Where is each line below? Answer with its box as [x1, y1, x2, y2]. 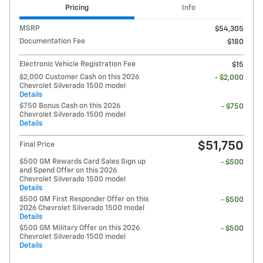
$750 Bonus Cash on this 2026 [19, 102, 120, 110]
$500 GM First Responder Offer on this [19, 195, 149, 204]
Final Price [19, 141, 55, 149]
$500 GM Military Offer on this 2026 [19, 224, 140, 232]
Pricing [65, 4, 89, 12]
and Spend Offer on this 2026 [19, 167, 117, 175]
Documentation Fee [19, 38, 85, 46]
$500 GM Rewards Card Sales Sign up [19, 158, 146, 166]
